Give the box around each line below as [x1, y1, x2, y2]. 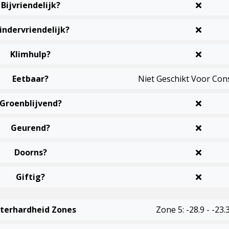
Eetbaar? [12, 73, 49, 84]
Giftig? [16, 171, 45, 182]
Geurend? [11, 122, 51, 133]
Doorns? [14, 147, 47, 158]
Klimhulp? [10, 49, 51, 60]
